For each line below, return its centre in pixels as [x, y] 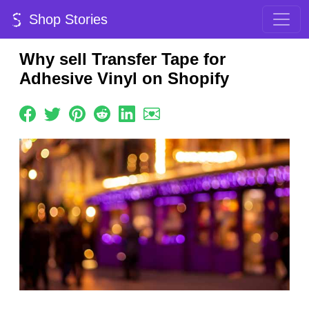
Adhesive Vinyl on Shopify [124, 78]
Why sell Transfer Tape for [122, 59]
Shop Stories [66, 19]
